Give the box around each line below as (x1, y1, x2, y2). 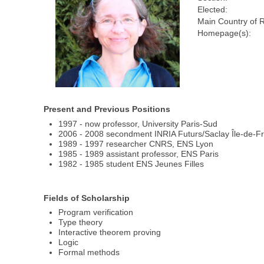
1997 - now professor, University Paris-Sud (58, 118, 218, 128)
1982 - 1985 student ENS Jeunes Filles (58, 159, 204, 169)
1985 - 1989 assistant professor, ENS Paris (58, 148, 219, 159)
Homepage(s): (197, 28, 252, 38)
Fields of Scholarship (44, 193, 130, 203)
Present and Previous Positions (44, 104, 171, 114)
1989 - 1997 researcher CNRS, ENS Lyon (58, 138, 214, 148)
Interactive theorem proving (58, 227, 161, 237)
